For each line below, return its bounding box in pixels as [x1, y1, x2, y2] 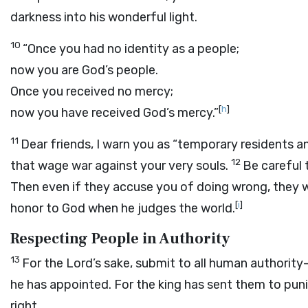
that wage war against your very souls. [10, 158, 228, 173]
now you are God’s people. [10, 63, 158, 78]
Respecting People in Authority [10, 229, 230, 248]
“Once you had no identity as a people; [23, 41, 239, 56]
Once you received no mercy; [10, 84, 173, 99]
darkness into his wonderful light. [10, 10, 197, 25]
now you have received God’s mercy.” [10, 105, 219, 120]
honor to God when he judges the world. [10, 201, 235, 216]
